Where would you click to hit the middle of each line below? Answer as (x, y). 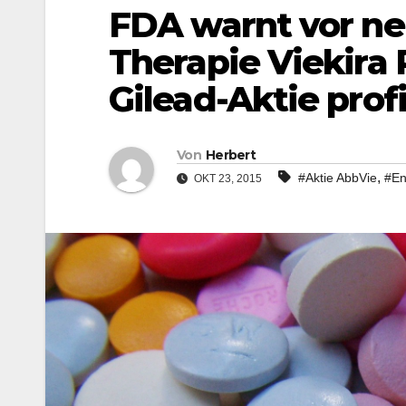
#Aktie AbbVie (338, 178)
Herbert (231, 155)
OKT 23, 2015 (227, 179)
